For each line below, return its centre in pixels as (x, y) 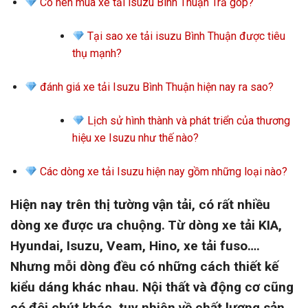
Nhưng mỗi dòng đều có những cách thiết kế (144, 267)
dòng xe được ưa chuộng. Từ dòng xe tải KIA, (146, 225)
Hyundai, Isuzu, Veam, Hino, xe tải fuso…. (135, 246)
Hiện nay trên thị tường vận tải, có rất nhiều (140, 205)
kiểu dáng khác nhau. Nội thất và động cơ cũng (152, 287)
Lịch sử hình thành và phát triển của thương (187, 121)
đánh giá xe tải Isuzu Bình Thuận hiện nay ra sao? (156, 87)
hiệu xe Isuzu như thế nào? (135, 138)
